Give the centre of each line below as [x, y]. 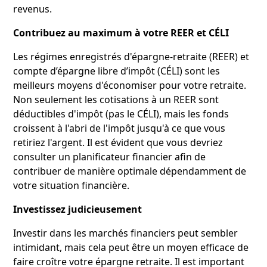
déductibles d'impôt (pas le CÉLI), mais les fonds [121, 114]
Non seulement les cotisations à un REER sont [116, 99]
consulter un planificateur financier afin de [110, 156]
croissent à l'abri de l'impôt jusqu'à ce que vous [119, 128]
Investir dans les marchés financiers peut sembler [126, 233]
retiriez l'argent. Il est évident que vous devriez [118, 142]
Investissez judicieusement [78, 209]
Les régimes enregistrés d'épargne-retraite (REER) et [131, 56]
